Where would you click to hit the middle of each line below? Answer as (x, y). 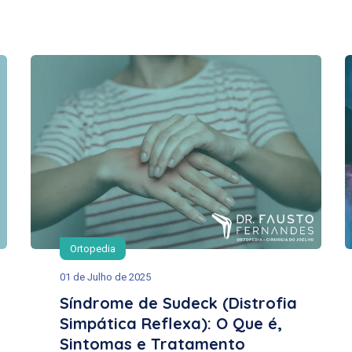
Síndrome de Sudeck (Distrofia (178, 302)
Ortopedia (93, 248)
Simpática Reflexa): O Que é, (171, 323)
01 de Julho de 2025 (105, 277)
